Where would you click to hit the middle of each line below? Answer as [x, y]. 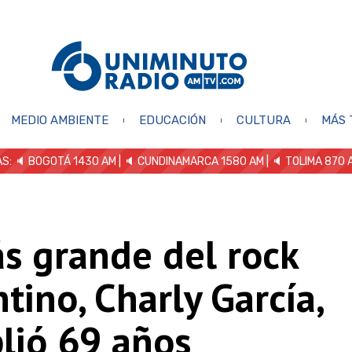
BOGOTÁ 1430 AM [72, 161]
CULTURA [263, 120]
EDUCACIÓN [172, 120]
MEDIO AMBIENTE [59, 120]
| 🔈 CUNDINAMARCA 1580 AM [190, 161]
